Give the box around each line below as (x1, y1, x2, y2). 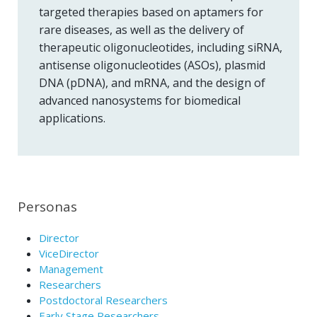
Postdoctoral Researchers (39, 292, 168, 307)
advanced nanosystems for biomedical (39, 92, 241, 108)
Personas (18, 197, 77, 216)
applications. (39, 110, 105, 126)
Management (39, 261, 103, 276)
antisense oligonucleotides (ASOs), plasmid (39, 57, 265, 73)
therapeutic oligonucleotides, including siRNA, (39, 39, 282, 55)
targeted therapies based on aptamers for (39, 4, 263, 20)
